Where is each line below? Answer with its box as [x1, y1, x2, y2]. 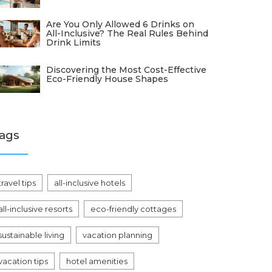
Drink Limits [46, 37, 101, 48]
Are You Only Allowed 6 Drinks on [46, 19, 194, 30]
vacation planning [83, 230, 152, 240]
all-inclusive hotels [54, 178, 125, 188]
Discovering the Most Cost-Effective [46, 64, 206, 75]
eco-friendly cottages [90, 204, 176, 214]
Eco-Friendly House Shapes [46, 73, 168, 84]
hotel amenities [66, 256, 127, 266]
